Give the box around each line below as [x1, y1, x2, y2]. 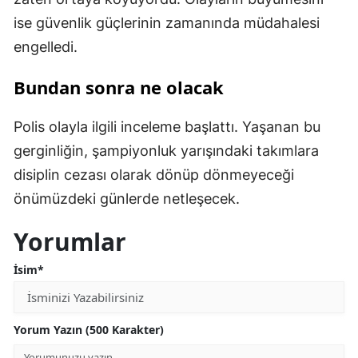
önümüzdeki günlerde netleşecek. [14, 189, 240, 207]
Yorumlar [14, 225, 126, 258]
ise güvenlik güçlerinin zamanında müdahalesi [14, 14, 320, 31]
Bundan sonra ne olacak [14, 74, 224, 99]
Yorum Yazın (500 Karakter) [14, 321, 164, 337]
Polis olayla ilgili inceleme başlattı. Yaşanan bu [14, 117, 320, 135]
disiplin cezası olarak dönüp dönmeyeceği [14, 165, 294, 183]
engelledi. [14, 38, 78, 55]
